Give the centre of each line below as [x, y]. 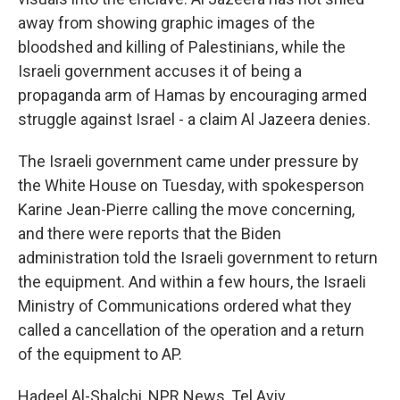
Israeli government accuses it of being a [160, 71]
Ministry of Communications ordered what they [185, 306]
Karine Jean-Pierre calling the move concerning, [186, 209]
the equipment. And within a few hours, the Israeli [192, 282]
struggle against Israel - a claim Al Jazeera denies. [194, 119]
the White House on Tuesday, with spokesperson [191, 185]
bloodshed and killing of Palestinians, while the [182, 47]
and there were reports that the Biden [150, 233]
